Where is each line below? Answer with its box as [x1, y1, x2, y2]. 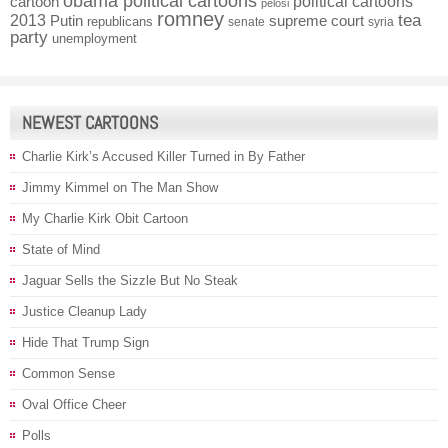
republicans [87, 13, 153, 29]
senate [228, 14, 265, 29]
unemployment [52, 30, 137, 46]
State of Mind [22, 241, 100, 257]
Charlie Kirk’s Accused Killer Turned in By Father [22, 148, 305, 164]
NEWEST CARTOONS [22, 110, 158, 134]
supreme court [269, 11, 364, 29]
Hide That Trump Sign [22, 334, 149, 350]
